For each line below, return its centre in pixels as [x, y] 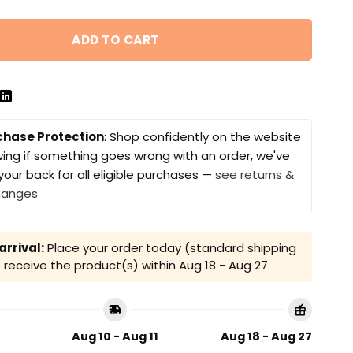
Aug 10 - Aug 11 [115, 336]
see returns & [254, 175]
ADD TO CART [115, 39]
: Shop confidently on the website [202, 137]
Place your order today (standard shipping [170, 248]
